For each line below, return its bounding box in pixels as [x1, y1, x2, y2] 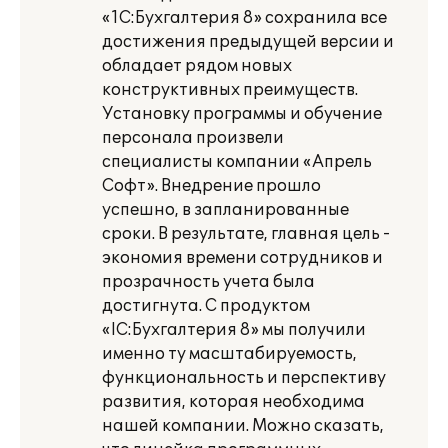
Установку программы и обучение [102, 104, 382, 124]
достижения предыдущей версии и [102, 32, 394, 52]
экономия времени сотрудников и [102, 248, 383, 268]
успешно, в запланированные [102, 200, 349, 220]
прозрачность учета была [102, 272, 315, 292]
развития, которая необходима [102, 392, 365, 412]
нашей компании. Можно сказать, [102, 416, 384, 436]
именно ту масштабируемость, [102, 344, 357, 364]
